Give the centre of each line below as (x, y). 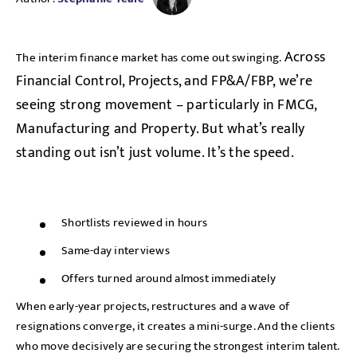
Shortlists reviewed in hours (134, 223)
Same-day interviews (116, 251)
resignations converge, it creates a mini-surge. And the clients (175, 326)
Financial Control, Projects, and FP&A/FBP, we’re (164, 81)
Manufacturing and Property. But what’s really (161, 129)
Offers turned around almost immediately (169, 279)
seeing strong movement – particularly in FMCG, (167, 105)
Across (304, 57)
